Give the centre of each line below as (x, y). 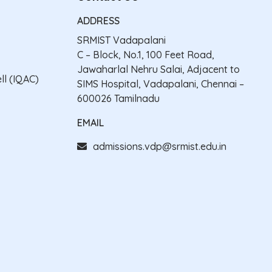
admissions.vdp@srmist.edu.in (160, 146)
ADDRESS (98, 20)
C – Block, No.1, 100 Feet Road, (146, 54)
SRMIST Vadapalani (121, 40)
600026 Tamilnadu (118, 98)
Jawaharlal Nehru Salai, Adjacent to (158, 69)
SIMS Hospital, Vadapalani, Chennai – (161, 83)
